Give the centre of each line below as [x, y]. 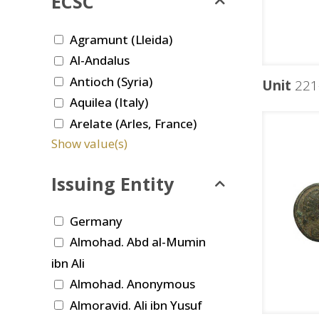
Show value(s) [89, 143]
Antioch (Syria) [111, 81]
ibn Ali [68, 263]
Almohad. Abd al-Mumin [138, 242]
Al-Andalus [100, 61]
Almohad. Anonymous [132, 284]
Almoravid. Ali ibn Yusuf [136, 305]
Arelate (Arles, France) [133, 123]
